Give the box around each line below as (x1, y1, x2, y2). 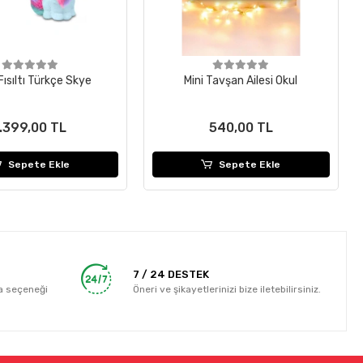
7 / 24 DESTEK (133, 267, 210, 280)
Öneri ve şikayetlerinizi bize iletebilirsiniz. (133, 283, 322, 295)
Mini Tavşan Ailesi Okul (184, 74, 298, 88)
